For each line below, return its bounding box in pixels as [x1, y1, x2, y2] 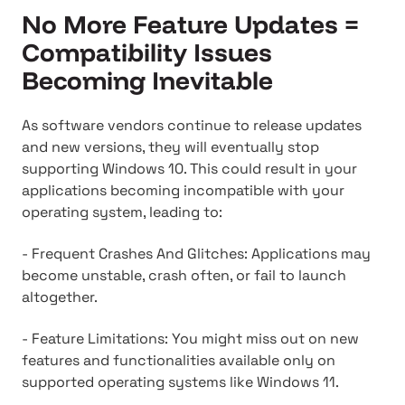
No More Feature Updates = [22, 8, 359, 41]
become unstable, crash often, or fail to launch [22, 266, 346, 286]
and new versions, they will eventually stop [22, 137, 319, 156]
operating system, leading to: [22, 202, 222, 221]
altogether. [22, 287, 98, 307]
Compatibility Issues [22, 36, 272, 69]
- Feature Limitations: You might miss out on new [22, 329, 359, 349]
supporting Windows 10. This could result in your [22, 158, 357, 178]
